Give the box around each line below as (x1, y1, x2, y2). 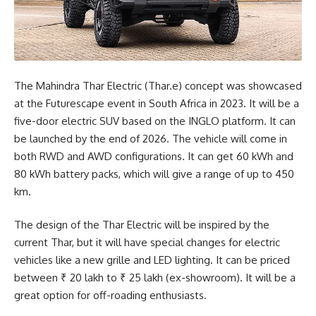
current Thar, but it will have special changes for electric (14, 236, 280, 250)
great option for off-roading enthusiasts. (14, 288, 207, 303)
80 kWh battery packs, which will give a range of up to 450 (14, 166, 294, 181)
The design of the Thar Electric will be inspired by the (14, 218, 269, 232)
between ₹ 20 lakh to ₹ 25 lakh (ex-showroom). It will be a (14, 271, 296, 285)
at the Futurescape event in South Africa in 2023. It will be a (14, 96, 299, 110)
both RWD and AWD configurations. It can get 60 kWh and (14, 149, 293, 163)
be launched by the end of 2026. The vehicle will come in (14, 131, 287, 145)
